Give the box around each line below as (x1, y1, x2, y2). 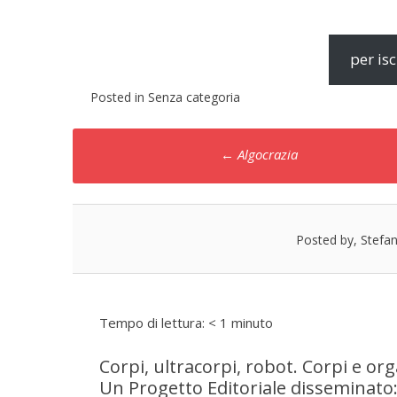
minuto (231, 314, 273, 332)
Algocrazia (234, 145, 299, 164)
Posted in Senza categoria (90, 88, 240, 105)
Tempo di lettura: (99, 314, 208, 332)
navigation (72, 159, 227, 203)
